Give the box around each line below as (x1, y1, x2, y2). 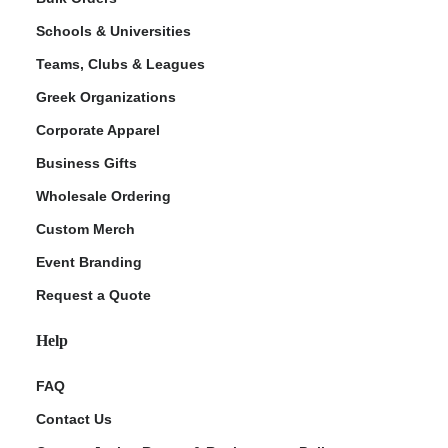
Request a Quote (36, 286, 151, 303)
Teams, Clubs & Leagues (36, 55, 205, 72)
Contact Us (36, 410, 112, 427)
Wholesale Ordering (36, 187, 171, 204)
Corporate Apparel (36, 121, 160, 138)
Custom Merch (36, 220, 135, 237)
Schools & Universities (36, 22, 191, 39)
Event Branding (36, 253, 142, 270)
